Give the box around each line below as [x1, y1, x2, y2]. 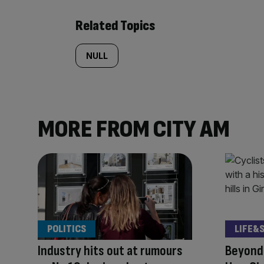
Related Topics [75, 17, 155, 34]
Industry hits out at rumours [38, 242, 183, 260]
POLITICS [47, 223, 86, 236]
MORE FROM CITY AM [38, 114, 230, 144]
